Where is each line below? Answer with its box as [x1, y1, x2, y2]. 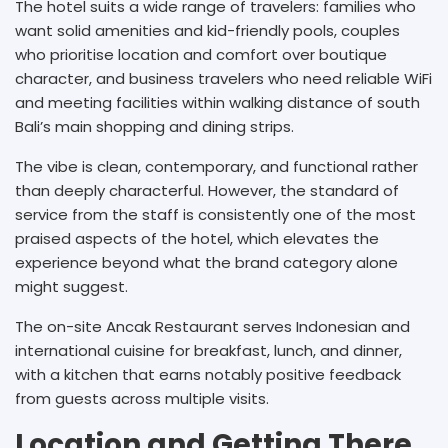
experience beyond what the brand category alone [15, 251, 398, 273]
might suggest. [15, 275, 128, 297]
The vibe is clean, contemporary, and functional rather [15, 155, 418, 177]
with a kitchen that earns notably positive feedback [15, 363, 401, 385]
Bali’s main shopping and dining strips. [15, 115, 298, 137]
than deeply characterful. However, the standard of [15, 179, 399, 201]
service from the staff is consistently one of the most [15, 203, 416, 225]
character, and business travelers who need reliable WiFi [15, 67, 432, 89]
